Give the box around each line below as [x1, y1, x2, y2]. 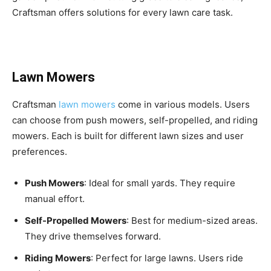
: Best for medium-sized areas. [126, 215, 258, 227]
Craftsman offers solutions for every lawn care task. [12, 7, 233, 19]
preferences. [12, 146, 67, 158]
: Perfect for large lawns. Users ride [91, 252, 243, 264]
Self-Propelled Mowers [25, 215, 126, 227]
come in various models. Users [116, 99, 250, 111]
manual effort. [25, 193, 85, 205]
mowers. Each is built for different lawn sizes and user [12, 130, 244, 142]
